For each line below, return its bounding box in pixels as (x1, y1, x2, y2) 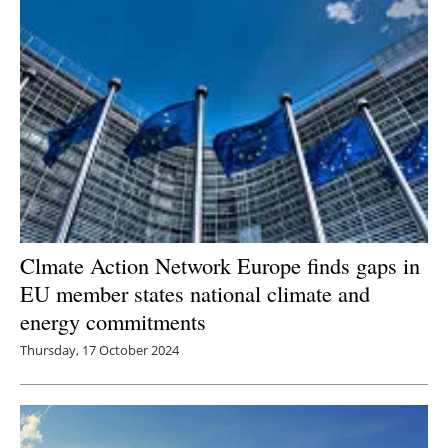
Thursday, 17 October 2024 (20, 340, 179, 359)
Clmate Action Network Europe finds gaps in (20, 249, 420, 280)
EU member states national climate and (20, 277, 370, 308)
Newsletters (176, 20, 292, 49)
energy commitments (20, 305, 206, 336)
